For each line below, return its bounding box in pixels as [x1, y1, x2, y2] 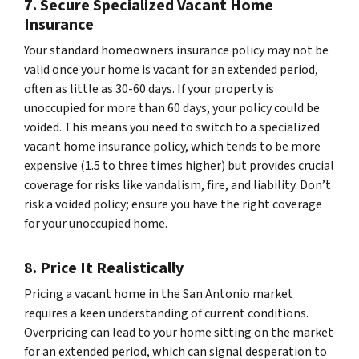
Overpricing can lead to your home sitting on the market [24, 323, 333, 341]
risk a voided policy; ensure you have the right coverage [24, 195, 322, 213]
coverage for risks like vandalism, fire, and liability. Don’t [24, 175, 331, 194]
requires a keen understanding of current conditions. [24, 304, 309, 322]
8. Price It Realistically [24, 256, 184, 280]
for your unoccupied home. [24, 214, 167, 232]
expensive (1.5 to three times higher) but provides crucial [24, 156, 334, 175]
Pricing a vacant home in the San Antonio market [24, 284, 293, 303]
